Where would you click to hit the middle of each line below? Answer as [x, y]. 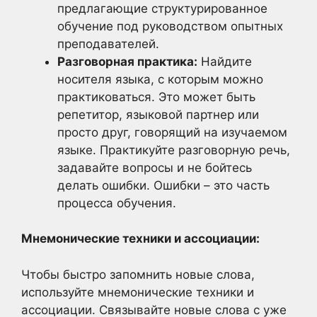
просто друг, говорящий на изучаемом [172, 132]
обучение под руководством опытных [170, 26]
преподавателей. [108, 44]
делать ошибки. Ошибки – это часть [163, 185]
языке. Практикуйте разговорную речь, [174, 150]
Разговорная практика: [127, 61]
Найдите [225, 61]
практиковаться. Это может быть [156, 97]
